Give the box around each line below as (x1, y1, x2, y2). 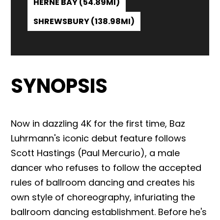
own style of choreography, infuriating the (11, 191, 195, 203)
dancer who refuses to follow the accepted (11, 162, 202, 174)
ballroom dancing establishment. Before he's (11, 206, 207, 218)
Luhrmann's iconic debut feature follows (11, 132, 187, 144)
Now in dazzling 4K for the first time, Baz (11, 117, 186, 130)
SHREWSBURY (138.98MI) (33, 16, 135, 27)
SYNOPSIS (11, 72, 108, 100)
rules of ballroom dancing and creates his (11, 176, 195, 189)
